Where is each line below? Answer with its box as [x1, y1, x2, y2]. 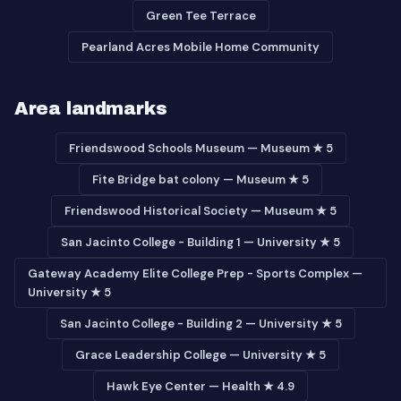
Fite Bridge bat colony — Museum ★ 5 [92, 172, 309, 187]
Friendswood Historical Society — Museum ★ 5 [64, 203, 337, 218]
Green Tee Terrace [145, 8, 256, 23]
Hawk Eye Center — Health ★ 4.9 [107, 379, 294, 394]
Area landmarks [14, 98, 167, 118]
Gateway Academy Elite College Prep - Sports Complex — [28, 266, 363, 281]
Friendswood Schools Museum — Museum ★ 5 [68, 141, 333, 156]
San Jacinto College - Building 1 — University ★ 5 [61, 235, 340, 250]
